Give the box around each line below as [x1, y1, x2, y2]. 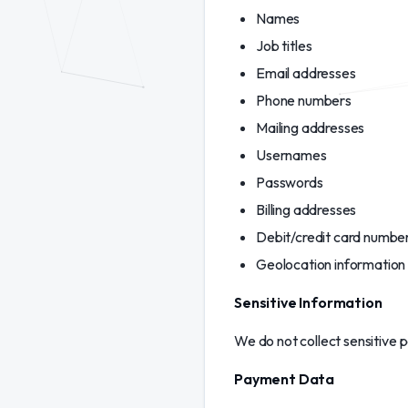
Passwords [256, 173, 323, 191]
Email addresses [256, 64, 356, 82]
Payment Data [234, 370, 335, 388]
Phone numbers [256, 91, 352, 109]
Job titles [256, 36, 312, 55]
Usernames [256, 146, 327, 164]
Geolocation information [256, 255, 406, 273]
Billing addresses [256, 200, 357, 219]
